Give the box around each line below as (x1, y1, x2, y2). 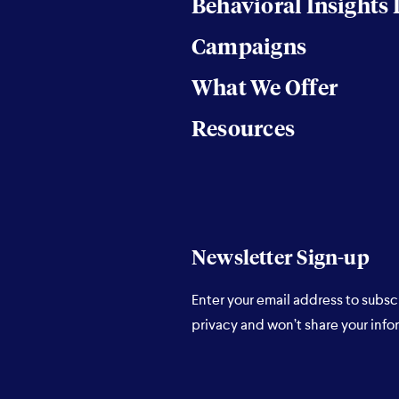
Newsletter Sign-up (191, 249, 370, 269)
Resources (191, 119, 296, 141)
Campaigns (191, 37, 307, 59)
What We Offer (191, 78, 338, 100)
